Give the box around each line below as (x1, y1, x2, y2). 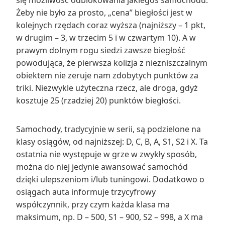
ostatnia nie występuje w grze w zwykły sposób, (16, 148, 197, 160)
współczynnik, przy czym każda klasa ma (16, 198, 170, 210)
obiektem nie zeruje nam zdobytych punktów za (16, 69, 198, 81)
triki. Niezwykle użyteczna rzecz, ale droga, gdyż (16, 82, 198, 93)
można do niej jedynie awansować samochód (16, 161, 188, 172)
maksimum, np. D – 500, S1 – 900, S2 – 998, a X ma (16, 211, 203, 222)
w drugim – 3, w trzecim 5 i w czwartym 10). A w (16, 32, 196, 43)
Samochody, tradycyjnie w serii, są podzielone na (16, 123, 201, 135)
